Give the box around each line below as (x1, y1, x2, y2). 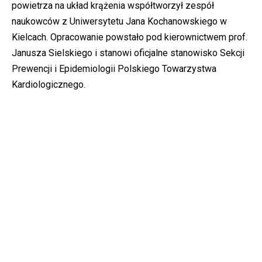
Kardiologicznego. (12, 79, 85, 90)
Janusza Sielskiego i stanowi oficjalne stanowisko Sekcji (12, 47, 244, 58)
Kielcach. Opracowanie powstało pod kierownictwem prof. (12, 32, 247, 43)
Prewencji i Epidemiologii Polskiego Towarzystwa (12, 63, 216, 74)
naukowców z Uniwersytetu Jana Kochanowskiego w (12, 16, 227, 27)
